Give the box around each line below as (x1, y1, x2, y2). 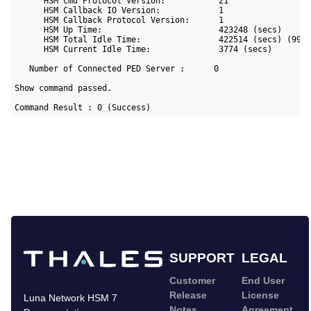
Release (169, 289, 207, 301)
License (242, 289, 279, 301)
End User (242, 275, 285, 287)
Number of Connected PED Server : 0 (15, 63, 219, 74)
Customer (169, 275, 215, 287)
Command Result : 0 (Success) (15, 102, 151, 112)
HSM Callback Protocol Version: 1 (15, 15, 224, 25)
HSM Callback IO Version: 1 (15, 5, 224, 15)
